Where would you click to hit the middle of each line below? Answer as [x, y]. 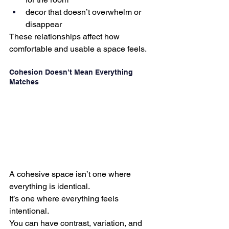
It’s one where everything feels [65, 198]
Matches [24, 82]
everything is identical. [50, 186]
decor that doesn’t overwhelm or [84, 12]
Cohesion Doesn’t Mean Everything [72, 72]
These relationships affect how [65, 36]
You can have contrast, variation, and [77, 223]
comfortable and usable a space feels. [78, 49]
